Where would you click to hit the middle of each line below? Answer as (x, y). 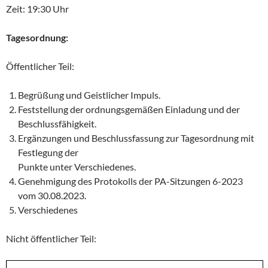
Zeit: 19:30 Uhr (37, 9)
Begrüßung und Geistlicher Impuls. (89, 95)
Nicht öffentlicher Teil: (51, 239)
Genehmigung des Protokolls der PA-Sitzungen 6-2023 (130, 181)
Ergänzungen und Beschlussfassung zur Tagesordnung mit (136, 138)
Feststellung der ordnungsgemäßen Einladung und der (129, 109)
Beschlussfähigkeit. (57, 124)
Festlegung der (48, 153)
